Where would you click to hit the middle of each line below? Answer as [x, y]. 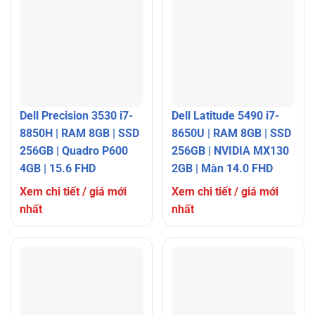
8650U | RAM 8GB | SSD [231, 133]
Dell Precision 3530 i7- [76, 115]
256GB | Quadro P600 [74, 150]
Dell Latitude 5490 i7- [225, 115]
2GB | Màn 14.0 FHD [222, 168]
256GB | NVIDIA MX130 [230, 150]
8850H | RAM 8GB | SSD [79, 133]
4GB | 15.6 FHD [58, 168]
